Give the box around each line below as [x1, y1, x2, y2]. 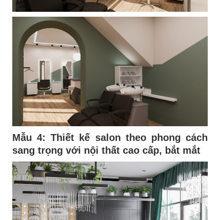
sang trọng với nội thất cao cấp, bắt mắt [12, 144, 201, 156]
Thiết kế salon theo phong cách [51, 132, 208, 143]
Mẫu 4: [12, 132, 51, 143]
